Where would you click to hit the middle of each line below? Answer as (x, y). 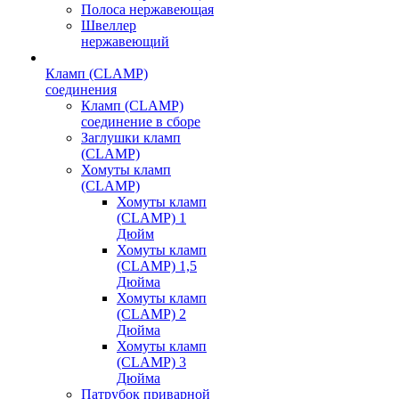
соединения (81, 90)
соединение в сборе (141, 122)
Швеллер (109, 25)
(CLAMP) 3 (151, 362)
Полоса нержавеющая (147, 9)
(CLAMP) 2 (151, 314)
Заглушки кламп (131, 138)
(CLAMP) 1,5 (157, 266)
